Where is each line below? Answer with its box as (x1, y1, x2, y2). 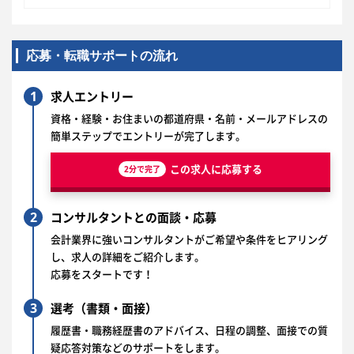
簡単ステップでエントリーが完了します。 (51, 129, 246, 143)
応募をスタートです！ (51, 267, 153, 281)
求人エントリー (51, 88, 134, 104)
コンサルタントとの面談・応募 (51, 209, 217, 225)
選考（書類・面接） (51, 300, 157, 316)
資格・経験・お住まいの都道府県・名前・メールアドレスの (51, 111, 328, 126)
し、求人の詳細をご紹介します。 (51, 250, 205, 264)
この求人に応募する (170, 162, 262, 176)
